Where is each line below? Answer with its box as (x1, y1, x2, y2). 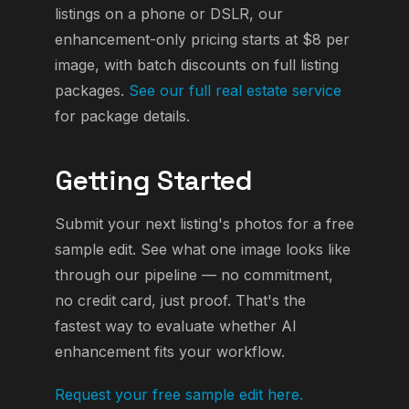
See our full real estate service (129, 81, 341, 100)
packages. (55, 81, 129, 100)
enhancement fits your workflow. (55, 342, 285, 362)
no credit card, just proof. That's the (55, 291, 306, 310)
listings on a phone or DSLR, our (55, 5, 283, 24)
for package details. (55, 107, 190, 126)
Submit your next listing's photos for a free (55, 215, 354, 234)
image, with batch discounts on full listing (55, 56, 339, 75)
